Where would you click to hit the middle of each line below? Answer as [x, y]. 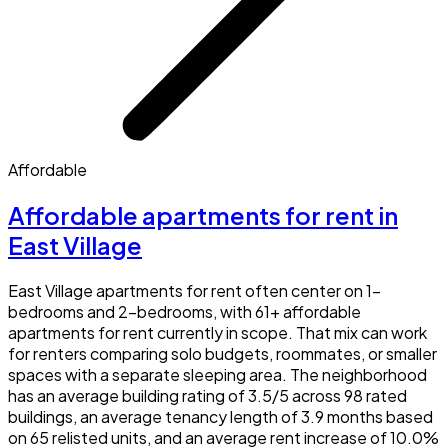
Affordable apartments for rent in [203, 214]
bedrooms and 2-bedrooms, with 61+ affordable [184, 311]
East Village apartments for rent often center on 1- [194, 290]
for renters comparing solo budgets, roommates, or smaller [222, 353]
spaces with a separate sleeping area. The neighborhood [217, 374]
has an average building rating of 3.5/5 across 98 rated [207, 395]
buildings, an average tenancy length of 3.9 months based [220, 416]
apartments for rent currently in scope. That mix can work [217, 332]
